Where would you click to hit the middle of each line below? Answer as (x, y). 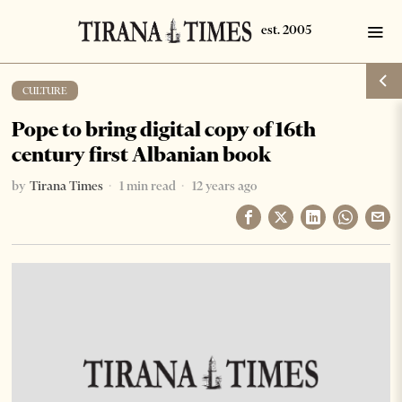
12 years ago (223, 186)
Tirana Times (67, 186)
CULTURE (45, 91)
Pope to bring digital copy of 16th (164, 129)
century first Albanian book (142, 154)
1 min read (147, 186)
